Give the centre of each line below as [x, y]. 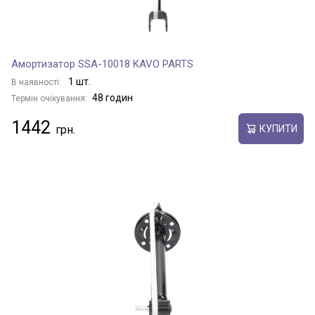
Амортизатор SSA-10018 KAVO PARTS [102, 64]
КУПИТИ [278, 128]
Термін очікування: [49, 98]
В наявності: [37, 82]
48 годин [112, 98]
